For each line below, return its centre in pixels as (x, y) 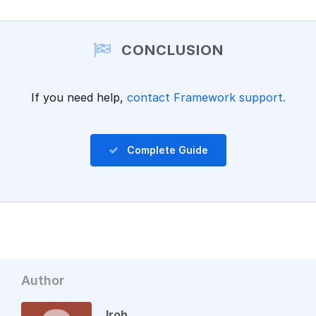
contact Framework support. (206, 98)
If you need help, (79, 98)
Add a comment (158, 30)
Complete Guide (167, 150)
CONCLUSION (170, 50)
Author (43, 281)
